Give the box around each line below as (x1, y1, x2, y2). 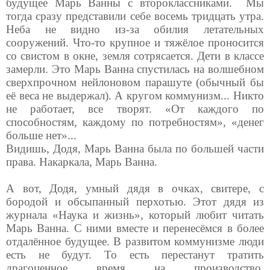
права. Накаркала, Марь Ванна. (6, 155, 157, 168)
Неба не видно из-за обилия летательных (6, 22, 264, 36)
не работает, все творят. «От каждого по (6, 102, 264, 115)
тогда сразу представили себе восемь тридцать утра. (6, 9, 264, 22)
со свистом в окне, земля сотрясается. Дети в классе (6, 49, 264, 62)
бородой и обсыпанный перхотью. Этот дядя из (6, 195, 264, 208)
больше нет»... (6, 128, 77, 142)
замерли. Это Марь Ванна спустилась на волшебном (6, 62, 264, 75)
